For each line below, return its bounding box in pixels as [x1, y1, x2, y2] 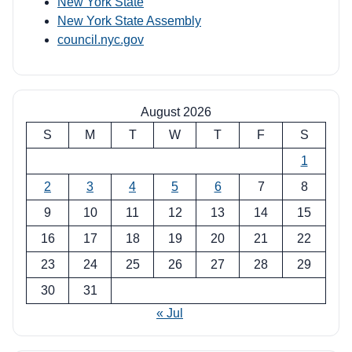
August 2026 [141, 104, 211, 119]
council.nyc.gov [57, 32, 144, 46]
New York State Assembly [57, 13, 201, 27]
